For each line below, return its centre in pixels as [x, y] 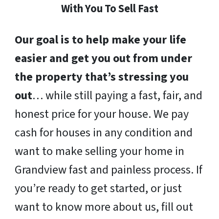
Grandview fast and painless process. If [109, 170]
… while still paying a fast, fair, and [117, 96]
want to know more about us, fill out [104, 207]
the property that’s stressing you [102, 77]
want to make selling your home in [99, 152]
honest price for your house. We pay [102, 114]
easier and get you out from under [103, 59]
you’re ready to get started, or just [98, 189]
